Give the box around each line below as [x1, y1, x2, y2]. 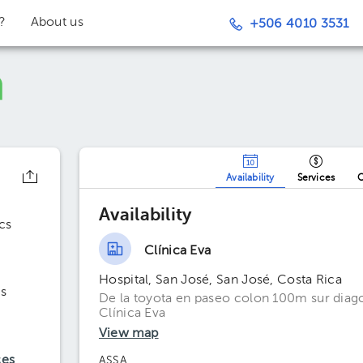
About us [30, 16, 83, 29]
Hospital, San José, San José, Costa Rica [99, 274, 342, 287]
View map [99, 327, 159, 340]
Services [297, 173, 335, 183]
